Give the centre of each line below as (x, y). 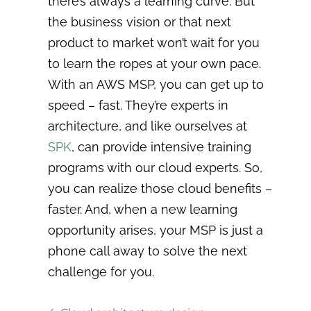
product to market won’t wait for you (154, 42)
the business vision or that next (140, 22)
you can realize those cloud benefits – (160, 188)
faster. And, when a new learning (143, 209)
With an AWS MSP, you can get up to (156, 84)
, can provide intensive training (162, 146)
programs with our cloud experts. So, (155, 167)
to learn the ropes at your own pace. (155, 63)
